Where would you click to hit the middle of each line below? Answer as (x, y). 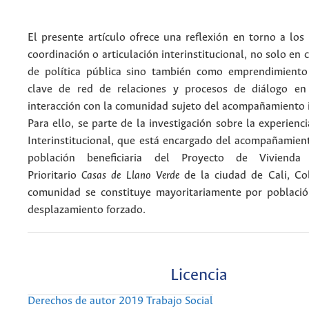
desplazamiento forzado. (87, 210)
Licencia (199, 275)
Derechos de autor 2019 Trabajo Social (120, 301)
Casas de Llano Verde (130, 176)
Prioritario (55, 176)
